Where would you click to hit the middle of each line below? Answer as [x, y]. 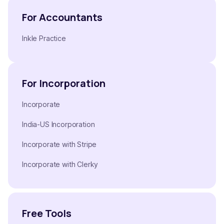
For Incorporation [64, 83]
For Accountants [62, 17]
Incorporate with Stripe [59, 144]
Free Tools [47, 213]
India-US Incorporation [58, 124]
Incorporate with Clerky [60, 164]
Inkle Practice [44, 38]
